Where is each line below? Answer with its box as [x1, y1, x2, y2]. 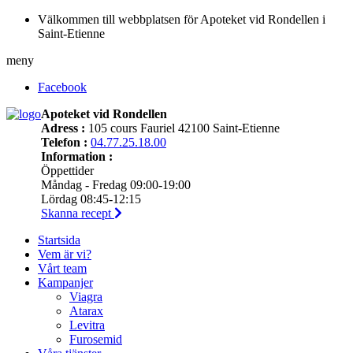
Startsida [38, 233, 80, 247]
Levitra [69, 318, 105, 332]
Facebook [38, 80, 87, 94]
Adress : [41, 121, 85, 135]
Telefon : [41, 136, 87, 149]
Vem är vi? [38, 247, 91, 261]
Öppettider [41, 164, 94, 177]
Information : [41, 150, 113, 163]
